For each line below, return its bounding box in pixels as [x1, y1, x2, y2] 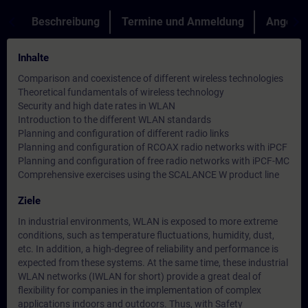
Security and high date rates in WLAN [18, 100, 175, 111]
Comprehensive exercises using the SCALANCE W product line [18, 169, 279, 180]
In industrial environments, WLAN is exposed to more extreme [18, 216, 278, 227]
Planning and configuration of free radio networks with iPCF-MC [18, 155, 289, 166]
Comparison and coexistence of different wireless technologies [18, 73, 283, 84]
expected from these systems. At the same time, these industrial [18, 257, 288, 268]
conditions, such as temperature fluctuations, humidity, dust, [18, 230, 274, 241]
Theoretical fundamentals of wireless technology [18, 87, 224, 98]
